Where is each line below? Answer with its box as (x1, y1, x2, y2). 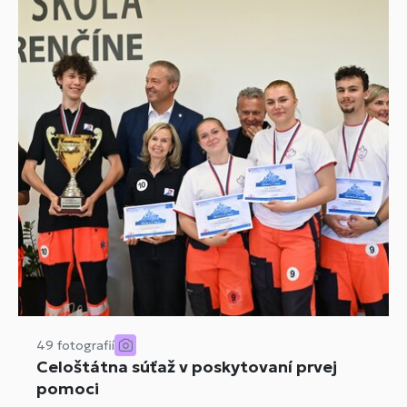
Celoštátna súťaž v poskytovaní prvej (36, 355, 337, 377)
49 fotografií (36, 336, 114, 353)
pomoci (36, 377, 99, 399)
